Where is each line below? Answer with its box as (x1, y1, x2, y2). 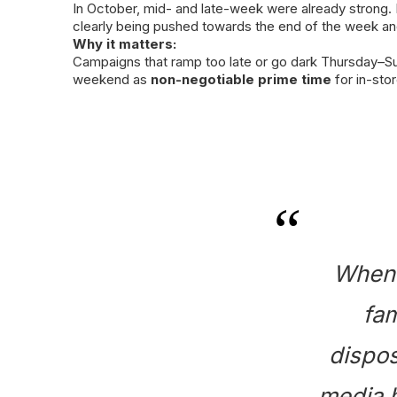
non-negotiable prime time (151, 71, 331, 88)
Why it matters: (73, 35, 176, 52)
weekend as (73, 71, 151, 88)
